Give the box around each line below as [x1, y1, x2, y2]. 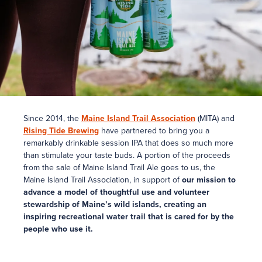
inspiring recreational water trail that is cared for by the [23, 211, 234, 223]
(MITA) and [195, 112, 235, 125]
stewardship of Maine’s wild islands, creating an [23, 198, 206, 211]
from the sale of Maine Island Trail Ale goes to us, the [23, 161, 215, 174]
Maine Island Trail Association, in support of [23, 174, 182, 186]
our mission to [182, 174, 236, 186]
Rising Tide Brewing [23, 125, 99, 137]
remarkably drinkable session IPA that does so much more [23, 137, 233, 149]
